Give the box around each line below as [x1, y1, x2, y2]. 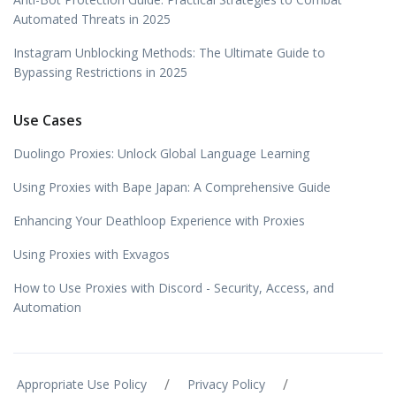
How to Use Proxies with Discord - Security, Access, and [13, 279, 334, 297]
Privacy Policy [187, 376, 265, 393]
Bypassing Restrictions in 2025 [13, 64, 187, 81]
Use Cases [13, 110, 82, 131]
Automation [13, 299, 81, 316]
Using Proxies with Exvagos [13, 246, 170, 263]
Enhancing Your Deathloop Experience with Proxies [13, 212, 305, 230]
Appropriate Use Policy [17, 376, 147, 393]
